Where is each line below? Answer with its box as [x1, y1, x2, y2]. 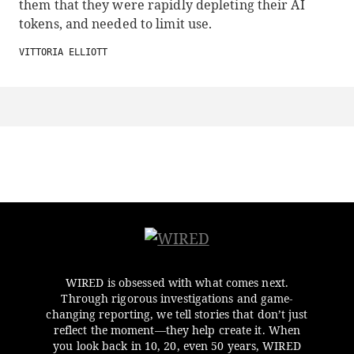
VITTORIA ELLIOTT [19, 47, 107, 58]
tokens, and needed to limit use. [19, 15, 213, 32]
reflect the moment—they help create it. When [53, 322, 301, 337]
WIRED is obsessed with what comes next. [66, 275, 288, 290]
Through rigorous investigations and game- [61, 291, 293, 306]
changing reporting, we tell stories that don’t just [46, 307, 308, 322]
